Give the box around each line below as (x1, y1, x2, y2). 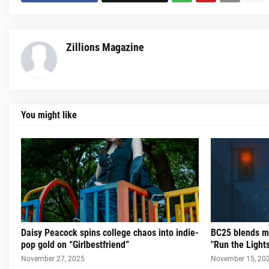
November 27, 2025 (21, 255, 85, 264)
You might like (21, 109, 77, 121)
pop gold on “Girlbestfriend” (21, 239, 129, 251)
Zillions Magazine (66, 41, 144, 54)
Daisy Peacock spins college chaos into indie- (21, 227, 199, 239)
